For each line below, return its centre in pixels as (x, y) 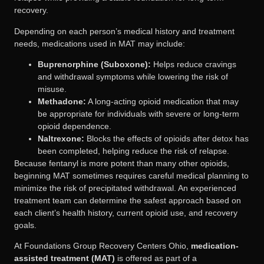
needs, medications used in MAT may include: (100, 43)
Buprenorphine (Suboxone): (94, 65)
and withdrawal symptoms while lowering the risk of (133, 77)
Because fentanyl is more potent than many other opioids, (122, 164)
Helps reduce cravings (194, 65)
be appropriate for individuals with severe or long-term (138, 114)
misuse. (52, 89)
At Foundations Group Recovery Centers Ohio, (103, 246)
